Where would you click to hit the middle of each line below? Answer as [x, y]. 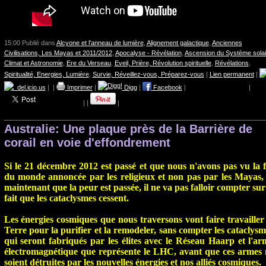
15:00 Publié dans [30, 43]
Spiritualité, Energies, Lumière [46, 75]
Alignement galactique [178, 43]
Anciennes [227, 43]
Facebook [167, 88]
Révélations [232, 63]
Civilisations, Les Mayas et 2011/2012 [58, 53]
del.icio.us [29, 88]
